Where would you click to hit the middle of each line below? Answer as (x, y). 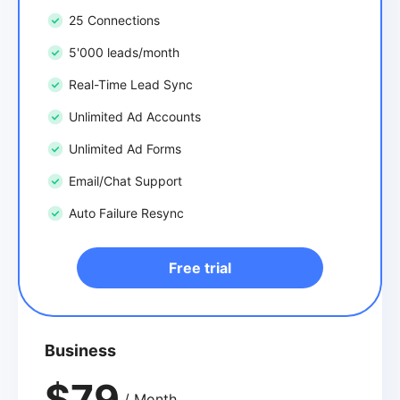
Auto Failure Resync (126, 212)
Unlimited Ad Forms (125, 148)
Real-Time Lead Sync (131, 84)
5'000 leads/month (124, 52)
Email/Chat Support (125, 180)
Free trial (200, 267)
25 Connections (114, 20)
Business (80, 350)
